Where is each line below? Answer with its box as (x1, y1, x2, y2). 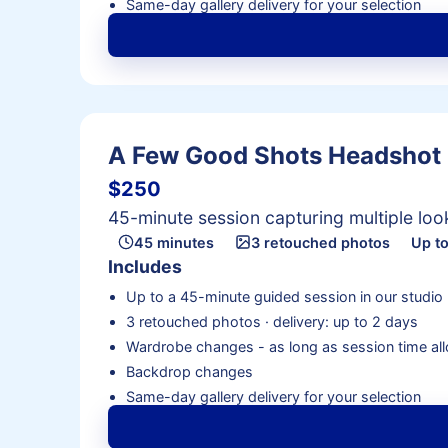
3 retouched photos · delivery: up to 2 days (125, 312, 418, 330)
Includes (108, 256, 182, 278)
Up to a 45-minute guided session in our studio (125, 287, 443, 305)
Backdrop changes (125, 362, 253, 380)
